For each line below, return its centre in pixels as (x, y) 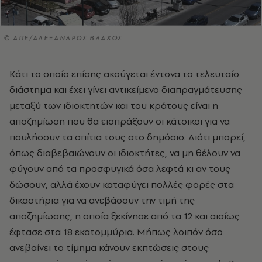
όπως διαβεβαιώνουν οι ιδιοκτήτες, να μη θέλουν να (125, 153)
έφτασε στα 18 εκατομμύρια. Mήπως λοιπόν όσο (116, 232)
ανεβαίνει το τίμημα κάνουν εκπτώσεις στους (109, 248)
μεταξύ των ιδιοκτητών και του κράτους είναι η (114, 106)
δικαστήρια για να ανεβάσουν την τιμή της (102, 200)
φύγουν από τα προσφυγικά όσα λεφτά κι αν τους (120, 169)
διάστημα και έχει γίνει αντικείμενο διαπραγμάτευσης (126, 90)
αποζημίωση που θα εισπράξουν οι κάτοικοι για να (120, 121)
